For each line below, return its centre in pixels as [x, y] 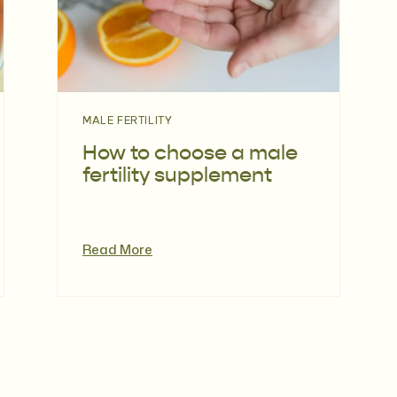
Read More [117, 249]
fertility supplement [177, 176]
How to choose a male [190, 154]
